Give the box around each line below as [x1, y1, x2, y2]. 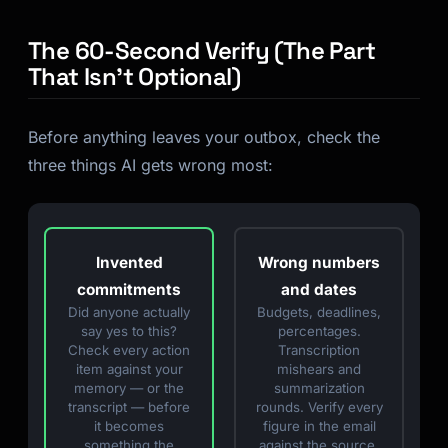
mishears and [277, 360, 361, 377]
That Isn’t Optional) [28, 61, 240, 92]
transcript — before [68, 398, 190, 415]
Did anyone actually [68, 303, 190, 320]
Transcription [278, 341, 360, 358]
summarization [273, 379, 365, 396]
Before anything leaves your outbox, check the [28, 127, 380, 147]
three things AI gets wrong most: [28, 155, 273, 175]
